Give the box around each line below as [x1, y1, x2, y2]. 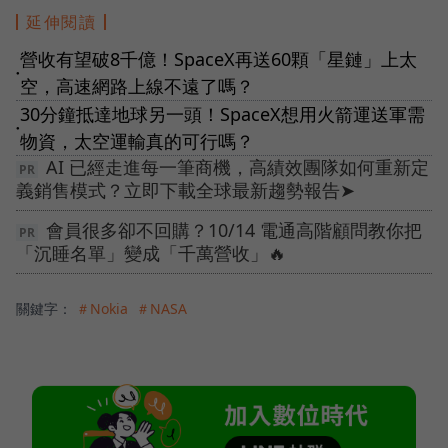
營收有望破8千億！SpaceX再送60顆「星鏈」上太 [20, 46, 417, 71]
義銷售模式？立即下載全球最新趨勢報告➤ [16, 177, 355, 202]
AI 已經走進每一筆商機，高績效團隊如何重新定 [46, 154, 429, 179]
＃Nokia [76, 298, 128, 318]
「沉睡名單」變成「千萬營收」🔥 [16, 240, 286, 265]
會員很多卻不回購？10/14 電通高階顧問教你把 [46, 217, 422, 242]
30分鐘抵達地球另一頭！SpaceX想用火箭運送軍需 [20, 101, 425, 126]
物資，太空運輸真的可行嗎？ [20, 128, 254, 153]
